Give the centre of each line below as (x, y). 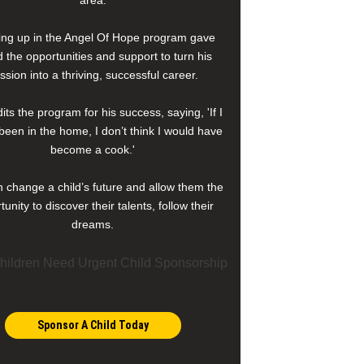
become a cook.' (93, 149)
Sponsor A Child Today (93, 325)
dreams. (93, 224)
